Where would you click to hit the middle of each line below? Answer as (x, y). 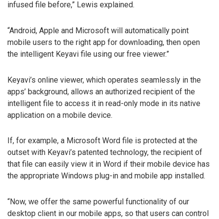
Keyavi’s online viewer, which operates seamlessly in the (104, 80)
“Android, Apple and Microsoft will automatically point (98, 30)
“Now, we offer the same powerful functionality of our (98, 202)
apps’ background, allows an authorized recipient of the (101, 91)
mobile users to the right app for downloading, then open (104, 42)
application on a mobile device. (60, 115)
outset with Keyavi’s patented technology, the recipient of (105, 153)
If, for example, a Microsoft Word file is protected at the (102, 141)
